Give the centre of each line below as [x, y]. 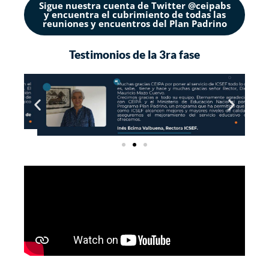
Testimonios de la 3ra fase [134, 54]
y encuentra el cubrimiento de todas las [134, 14]
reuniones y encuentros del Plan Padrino [134, 23]
